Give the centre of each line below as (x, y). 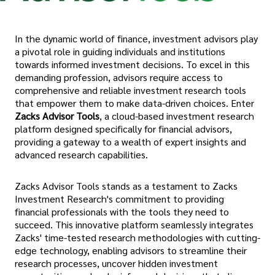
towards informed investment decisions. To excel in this (132, 64)
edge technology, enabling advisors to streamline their (131, 250)
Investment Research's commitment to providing (119, 198)
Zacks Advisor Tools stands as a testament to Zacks (126, 185)
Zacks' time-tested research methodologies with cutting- (137, 237)
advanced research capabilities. (81, 154)
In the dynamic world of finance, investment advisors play (136, 38)
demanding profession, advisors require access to (119, 77)
